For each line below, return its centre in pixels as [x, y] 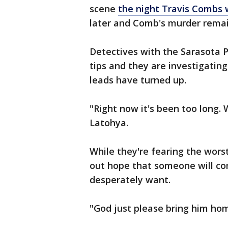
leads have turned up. [138, 80]
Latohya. [110, 123]
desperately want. [130, 180]
